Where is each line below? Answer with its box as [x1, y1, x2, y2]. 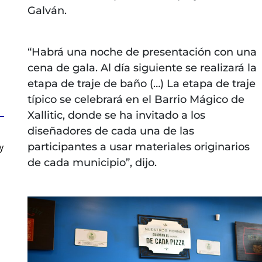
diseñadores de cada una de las [27, 124, 194, 137]
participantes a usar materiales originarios [27, 140, 250, 153]
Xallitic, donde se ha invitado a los [27, 108, 205, 122]
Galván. [27, 4, 67, 17]
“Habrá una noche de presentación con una [27, 45, 257, 58]
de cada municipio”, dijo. [27, 156, 157, 169]
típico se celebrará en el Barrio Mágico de [27, 92, 244, 106]
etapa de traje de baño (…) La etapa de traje [27, 77, 256, 90]
